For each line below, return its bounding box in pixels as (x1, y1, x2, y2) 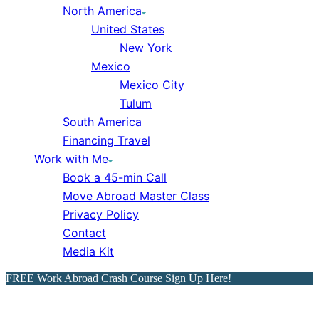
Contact (63, 226, 106, 240)
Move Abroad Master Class (63, 189, 209, 203)
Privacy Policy (63, 207, 139, 221)
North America (63, 4, 142, 18)
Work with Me (34, 152, 108, 166)
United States (91, 22, 164, 36)
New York (120, 41, 172, 55)
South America (63, 115, 142, 129)
